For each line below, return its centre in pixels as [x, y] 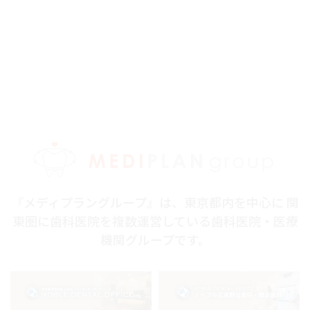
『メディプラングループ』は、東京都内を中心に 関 [155, 202]
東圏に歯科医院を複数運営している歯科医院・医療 [155, 220]
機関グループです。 [155, 239]
